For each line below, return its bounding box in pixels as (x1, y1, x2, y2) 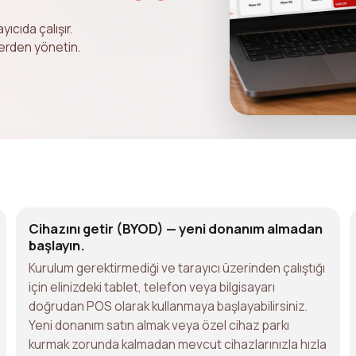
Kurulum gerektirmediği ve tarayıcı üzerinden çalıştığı (29, 258, 325, 277)
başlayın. (29, 235, 85, 254)
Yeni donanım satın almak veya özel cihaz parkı (29, 315, 289, 334)
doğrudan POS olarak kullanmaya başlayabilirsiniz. (29, 296, 308, 315)
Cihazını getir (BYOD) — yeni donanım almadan (29, 219, 323, 238)
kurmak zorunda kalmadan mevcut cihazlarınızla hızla (29, 335, 327, 353)
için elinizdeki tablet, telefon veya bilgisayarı (29, 277, 275, 296)
